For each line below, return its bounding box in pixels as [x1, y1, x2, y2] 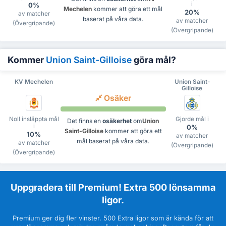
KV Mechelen [15, 78, 53, 85]
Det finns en [67, 117, 102, 125]
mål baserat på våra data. [77, 137, 149, 145]
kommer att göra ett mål [93, 5, 162, 13]
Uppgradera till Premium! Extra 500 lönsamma [10, 181, 216, 193]
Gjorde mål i [175, 115, 209, 123]
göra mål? [132, 54, 176, 65]
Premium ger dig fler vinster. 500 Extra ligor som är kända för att [13, 213, 213, 222]
